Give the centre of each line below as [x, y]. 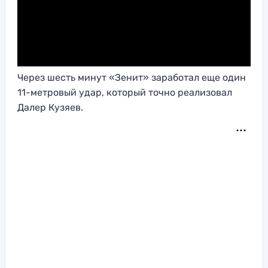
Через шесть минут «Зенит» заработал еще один [132, 78]
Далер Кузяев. [50, 108]
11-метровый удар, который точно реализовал [125, 93]
